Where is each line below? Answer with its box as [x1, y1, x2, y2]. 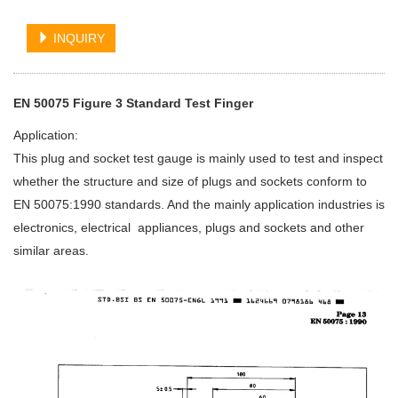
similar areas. [13, 243, 89, 259]
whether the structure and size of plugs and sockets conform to [13, 174, 367, 189]
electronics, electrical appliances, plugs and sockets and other [13, 220, 364, 235]
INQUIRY [50, 31, 105, 46]
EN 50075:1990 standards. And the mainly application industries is [13, 197, 385, 212]
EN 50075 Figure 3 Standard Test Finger [13, 96, 253, 111]
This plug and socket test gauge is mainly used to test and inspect [13, 151, 383, 166]
